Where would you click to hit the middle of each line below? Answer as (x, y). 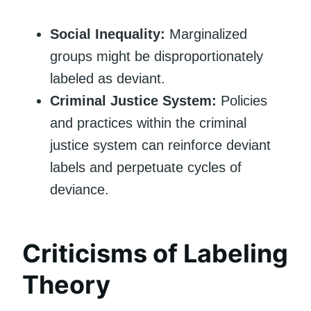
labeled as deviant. (108, 78)
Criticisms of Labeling (155, 253)
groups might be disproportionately (157, 56)
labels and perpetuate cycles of (146, 167)
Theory (66, 284)
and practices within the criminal (148, 123)
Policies (242, 100)
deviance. (79, 189)
